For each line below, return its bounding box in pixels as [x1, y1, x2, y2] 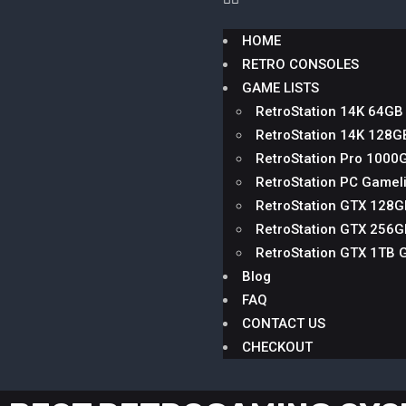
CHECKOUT [242, 339, 314, 355]
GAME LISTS [242, 80, 320, 96]
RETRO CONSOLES [242, 56, 360, 72]
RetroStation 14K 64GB [256, 103, 404, 120]
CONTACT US [242, 315, 326, 332]
